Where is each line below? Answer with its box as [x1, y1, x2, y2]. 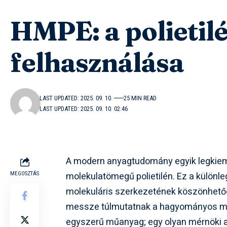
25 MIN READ [124, 94, 157, 102]
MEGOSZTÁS [10, 170, 39, 177]
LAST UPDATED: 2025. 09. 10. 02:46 [40, 105, 128, 113]
